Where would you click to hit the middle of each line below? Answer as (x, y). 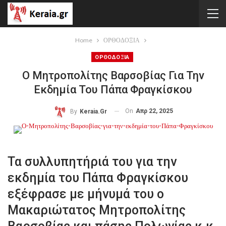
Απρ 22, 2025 (154, 111)
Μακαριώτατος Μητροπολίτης (97, 210)
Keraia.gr (93, 111)
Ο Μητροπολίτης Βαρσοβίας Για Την (113, 75)
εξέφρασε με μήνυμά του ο (86, 194)
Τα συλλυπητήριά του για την (92, 161)
